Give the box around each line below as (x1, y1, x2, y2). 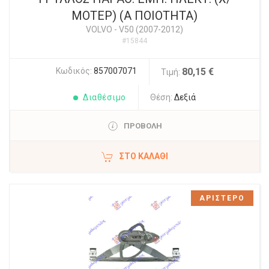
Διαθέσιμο (83, 92, 126, 102)
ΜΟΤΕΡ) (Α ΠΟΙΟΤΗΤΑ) (71, 8, 198, 23)
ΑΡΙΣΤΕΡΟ (199, 194, 245, 202)
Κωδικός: (55, 66, 94, 76)
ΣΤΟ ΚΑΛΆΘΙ (119, 151, 168, 161)
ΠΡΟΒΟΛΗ (123, 121, 162, 130)
